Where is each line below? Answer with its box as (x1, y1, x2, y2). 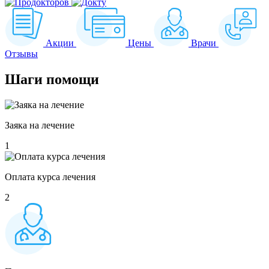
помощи (43, 71, 99, 88)
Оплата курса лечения (5, 172, 95, 183)
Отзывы (5, 49, 38, 59)
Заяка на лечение (5, 120, 74, 131)
